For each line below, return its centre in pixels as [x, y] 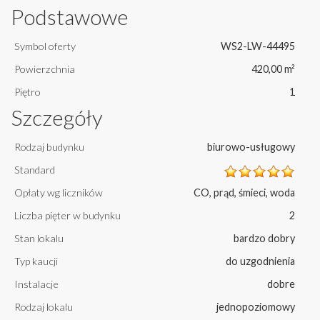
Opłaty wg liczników [59, 193]
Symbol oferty [45, 46]
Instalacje [36, 284]
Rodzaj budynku [49, 147]
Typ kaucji [36, 261]
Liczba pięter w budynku [67, 216]
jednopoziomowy [256, 307]
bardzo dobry [264, 239]
